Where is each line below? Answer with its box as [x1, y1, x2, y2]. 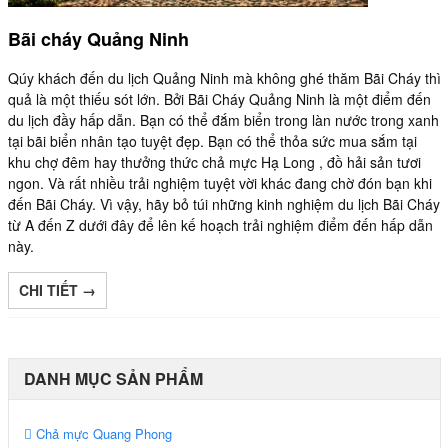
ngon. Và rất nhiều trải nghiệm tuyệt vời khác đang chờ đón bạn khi [7, 173, 432, 193]
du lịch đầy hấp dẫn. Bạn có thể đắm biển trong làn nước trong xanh [7, 110, 439, 130]
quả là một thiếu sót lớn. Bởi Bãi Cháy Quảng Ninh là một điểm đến [7, 89, 431, 109]
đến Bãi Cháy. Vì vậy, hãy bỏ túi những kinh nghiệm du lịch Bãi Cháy [7, 194, 440, 214]
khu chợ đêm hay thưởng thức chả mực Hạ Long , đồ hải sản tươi [7, 152, 421, 172]
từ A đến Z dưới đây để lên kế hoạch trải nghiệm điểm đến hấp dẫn [7, 215, 433, 235]
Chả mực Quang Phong [31, 423, 172, 443]
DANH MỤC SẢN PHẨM [23, 366, 203, 390]
